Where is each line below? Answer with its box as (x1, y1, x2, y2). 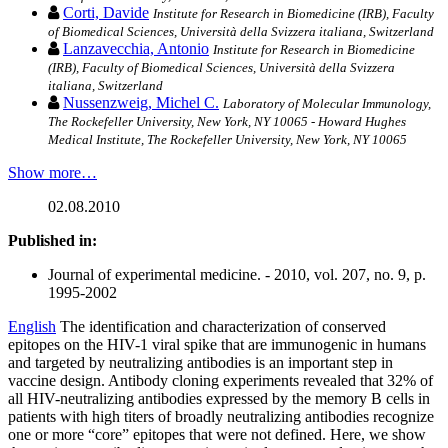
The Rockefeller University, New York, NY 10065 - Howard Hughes (48, 114, 406, 130)
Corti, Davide (63, 4, 149, 22)
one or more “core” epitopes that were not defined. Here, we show (8, 426, 426, 444)
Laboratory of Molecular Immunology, (223, 96, 431, 112)
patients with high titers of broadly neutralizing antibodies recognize (8, 408, 434, 426)
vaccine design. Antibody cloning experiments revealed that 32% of (8, 372, 433, 390)
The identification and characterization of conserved (60, 318, 386, 336)
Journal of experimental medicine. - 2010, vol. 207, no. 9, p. (48, 266, 426, 284)
